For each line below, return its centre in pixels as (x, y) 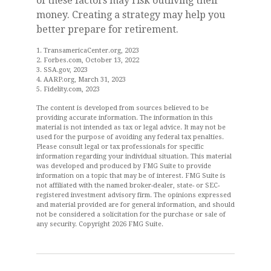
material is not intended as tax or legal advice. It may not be (131, 127)
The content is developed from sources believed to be (122, 108)
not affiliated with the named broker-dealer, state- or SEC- (128, 185)
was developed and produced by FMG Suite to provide (124, 166)
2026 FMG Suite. (138, 224)
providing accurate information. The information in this (125, 117)
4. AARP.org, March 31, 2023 (81, 79)
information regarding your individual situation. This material (134, 156)
